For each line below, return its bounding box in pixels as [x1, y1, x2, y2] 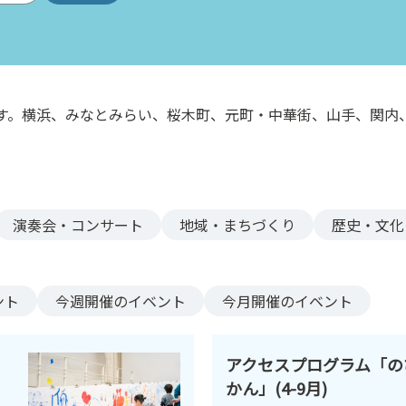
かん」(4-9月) [226, 375, 327, 400]
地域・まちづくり [179, 213, 295, 236]
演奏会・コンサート [13, 213, 143, 236]
